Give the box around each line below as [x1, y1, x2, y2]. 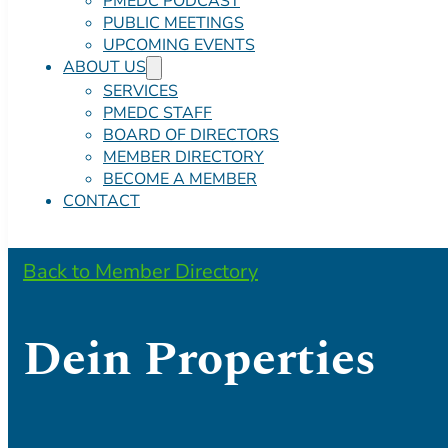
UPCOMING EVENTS [103, 34, 255, 56]
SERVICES [103, 80, 178, 102]
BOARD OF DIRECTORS [103, 124, 279, 146]
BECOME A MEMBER [103, 168, 257, 190]
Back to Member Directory [23, 258, 258, 285]
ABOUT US [63, 56, 146, 78]
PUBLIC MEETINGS [103, 12, 244, 34]
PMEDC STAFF [103, 102, 212, 124]
